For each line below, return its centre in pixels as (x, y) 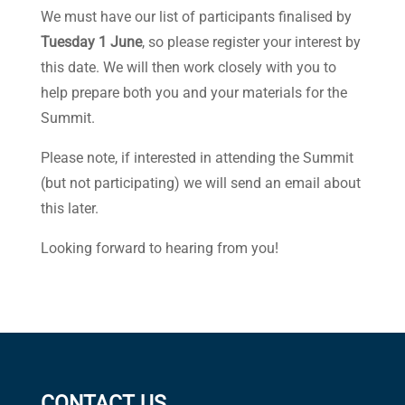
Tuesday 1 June (91, 41)
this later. (69, 207)
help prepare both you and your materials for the (193, 92)
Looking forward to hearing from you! (159, 247)
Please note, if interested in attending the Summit (197, 157)
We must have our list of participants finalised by (196, 16)
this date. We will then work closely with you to (188, 66)
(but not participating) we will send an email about (200, 182)
